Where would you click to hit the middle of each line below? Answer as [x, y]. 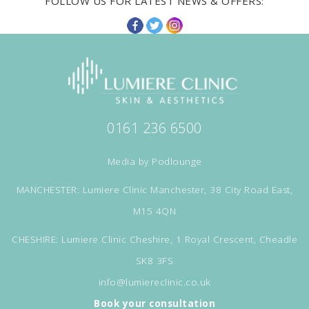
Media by [129, 162]
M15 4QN [154, 211]
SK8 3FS [154, 261]
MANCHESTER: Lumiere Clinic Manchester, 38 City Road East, [154, 190]
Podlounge [177, 162]
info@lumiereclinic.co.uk [154, 282]
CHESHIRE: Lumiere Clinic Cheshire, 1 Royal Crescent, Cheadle [154, 240]
